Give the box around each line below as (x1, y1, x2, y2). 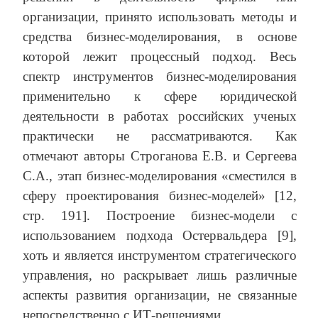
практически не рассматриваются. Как (23, 128, 297, 144)
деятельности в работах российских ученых (23, 109, 297, 124)
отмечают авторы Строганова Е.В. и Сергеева (23, 148, 297, 164)
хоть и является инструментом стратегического (23, 248, 297, 263)
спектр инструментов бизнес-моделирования (23, 69, 297, 84)
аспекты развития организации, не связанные (23, 287, 297, 303)
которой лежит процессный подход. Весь (23, 49, 297, 65)
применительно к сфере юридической (23, 89, 297, 104)
